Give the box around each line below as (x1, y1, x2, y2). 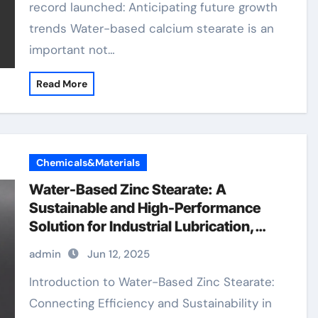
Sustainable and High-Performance (29, 199, 261, 216)
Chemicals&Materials (36, 156, 141, 169)
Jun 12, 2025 (87, 247, 150, 261)
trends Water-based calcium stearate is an (29, 21, 275, 36)
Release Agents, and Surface (29, 236, 219, 253)
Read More (36, 77, 88, 90)
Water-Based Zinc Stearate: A (29, 181, 227, 198)
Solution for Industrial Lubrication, (29, 218, 256, 235)
